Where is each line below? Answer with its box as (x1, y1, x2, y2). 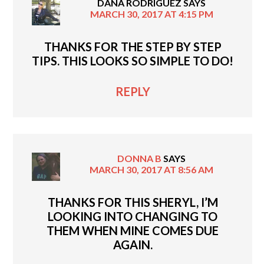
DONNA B (117, 152, 161, 164)
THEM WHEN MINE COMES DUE (47, 223, 219, 237)
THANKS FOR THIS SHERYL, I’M (47, 194, 218, 209)
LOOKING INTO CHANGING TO (48, 209, 217, 223)
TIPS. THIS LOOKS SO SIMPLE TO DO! (32, 53, 233, 68)
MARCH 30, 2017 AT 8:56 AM (90, 163, 213, 175)
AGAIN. (113, 237, 153, 252)
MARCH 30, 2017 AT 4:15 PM (90, 8, 213, 19)
